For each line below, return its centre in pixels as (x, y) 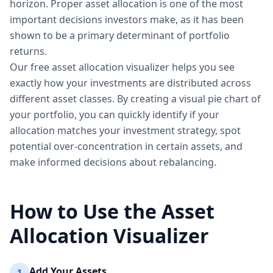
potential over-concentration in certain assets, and (126, 146)
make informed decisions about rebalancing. (113, 162)
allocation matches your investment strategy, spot (125, 130)
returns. (28, 51)
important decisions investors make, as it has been (127, 19)
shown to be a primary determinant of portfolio (120, 35)
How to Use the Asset (112, 211)
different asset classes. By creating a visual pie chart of (135, 99)
